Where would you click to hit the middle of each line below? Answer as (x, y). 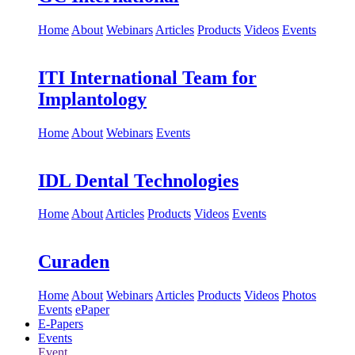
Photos (299, 296)
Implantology (92, 99)
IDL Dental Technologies (138, 180)
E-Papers (61, 324)
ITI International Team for (147, 77)
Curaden (74, 262)
